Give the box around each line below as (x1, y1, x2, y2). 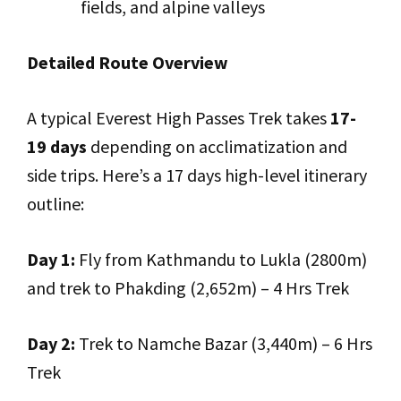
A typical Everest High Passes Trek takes (27, 107, 330, 129)
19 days (27, 135, 87, 158)
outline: (27, 192, 84, 215)
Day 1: (27, 248, 75, 270)
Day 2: (27, 332, 75, 354)
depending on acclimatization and (87, 135, 347, 158)
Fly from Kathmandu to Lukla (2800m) (75, 248, 367, 270)
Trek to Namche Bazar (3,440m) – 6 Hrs (75, 332, 372, 354)
